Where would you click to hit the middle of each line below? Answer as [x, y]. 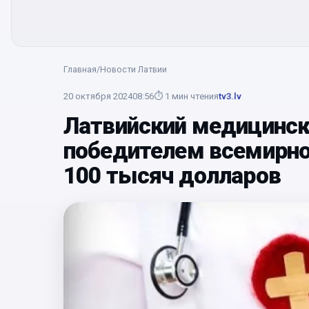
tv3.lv [230, 96]
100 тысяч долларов [172, 176]
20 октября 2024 [98, 96]
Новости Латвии [133, 69]
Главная [80, 69]
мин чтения [195, 96]
